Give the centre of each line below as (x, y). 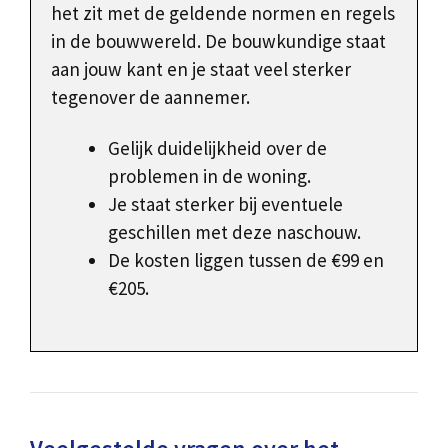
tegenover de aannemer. (150, 97)
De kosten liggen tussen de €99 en (246, 260)
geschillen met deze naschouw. (234, 232)
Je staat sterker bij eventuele (225, 204)
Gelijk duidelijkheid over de (217, 148)
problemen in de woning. (209, 176)
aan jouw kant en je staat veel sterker (201, 69)
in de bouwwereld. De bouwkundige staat (218, 41)
